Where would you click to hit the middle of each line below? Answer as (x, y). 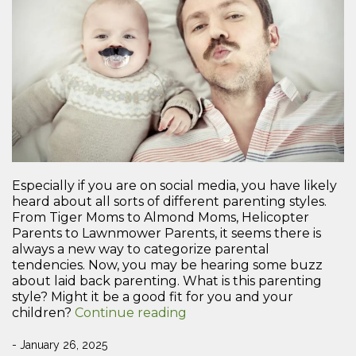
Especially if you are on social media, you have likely (174, 186)
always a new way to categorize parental (141, 250)
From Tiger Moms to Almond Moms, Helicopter (161, 218)
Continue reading (131, 313)
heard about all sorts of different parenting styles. (169, 202)
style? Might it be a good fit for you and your (153, 297)
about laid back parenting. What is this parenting (167, 281)
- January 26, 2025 (60, 345)
